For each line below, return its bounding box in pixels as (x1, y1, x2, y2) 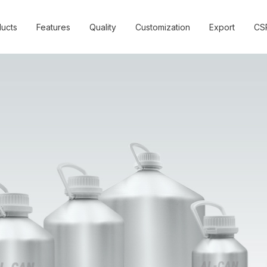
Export (209, 21, 235, 32)
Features (36, 21, 70, 32)
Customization (135, 21, 190, 32)
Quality (89, 21, 116, 32)
